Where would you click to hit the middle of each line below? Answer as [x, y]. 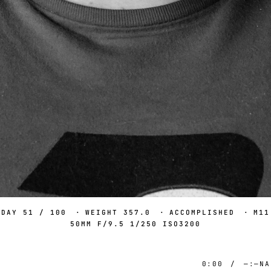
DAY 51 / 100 [34, 212]
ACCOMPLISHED [202, 212]
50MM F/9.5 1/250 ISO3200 [135, 224]
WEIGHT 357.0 [118, 212]
